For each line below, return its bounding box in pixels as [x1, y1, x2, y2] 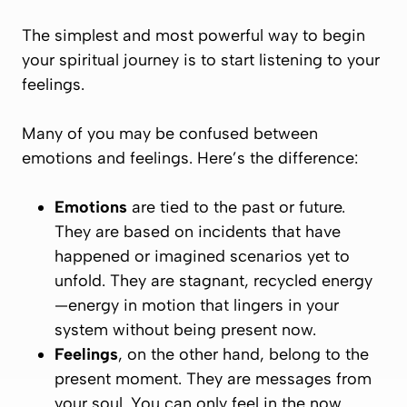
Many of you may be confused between [22, 124, 318, 144]
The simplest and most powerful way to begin [22, 25, 365, 45]
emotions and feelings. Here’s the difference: [22, 148, 358, 168]
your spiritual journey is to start [22, 50, 259, 70]
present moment [55, 369, 178, 389]
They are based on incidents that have [55, 222, 341, 242]
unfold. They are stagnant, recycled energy [55, 271, 372, 291]
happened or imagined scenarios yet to [55, 246, 350, 266]
